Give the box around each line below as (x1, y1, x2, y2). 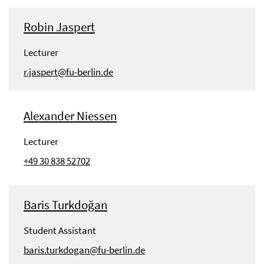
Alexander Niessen (24, 108, 117, 124)
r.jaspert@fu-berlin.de (24, 65, 113, 79)
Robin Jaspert (24, 19, 95, 35)
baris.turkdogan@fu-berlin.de (24, 243, 145, 257)
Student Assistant (24, 224, 96, 237)
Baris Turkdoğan (24, 197, 107, 213)
